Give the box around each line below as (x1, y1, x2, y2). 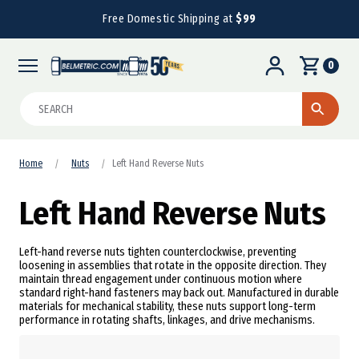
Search (20, 93, 57, 109)
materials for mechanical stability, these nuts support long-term (19, 300, 316, 314)
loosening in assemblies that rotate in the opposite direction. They (19, 259, 326, 273)
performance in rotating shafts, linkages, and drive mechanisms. (19, 313, 315, 328)
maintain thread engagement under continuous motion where (19, 272, 302, 287)
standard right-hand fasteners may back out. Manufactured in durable (19, 286, 339, 301)
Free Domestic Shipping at (103, 12, 236, 26)
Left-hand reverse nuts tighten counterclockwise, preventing (19, 245, 296, 260)
